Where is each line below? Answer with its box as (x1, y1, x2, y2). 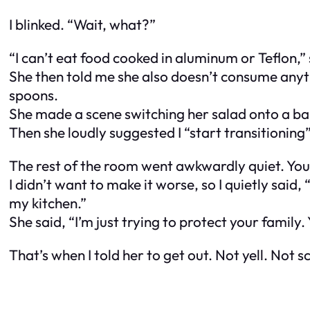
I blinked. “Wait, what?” (9, 15, 156, 34)
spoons (9, 86, 54, 104)
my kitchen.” (9, 193, 86, 212)
